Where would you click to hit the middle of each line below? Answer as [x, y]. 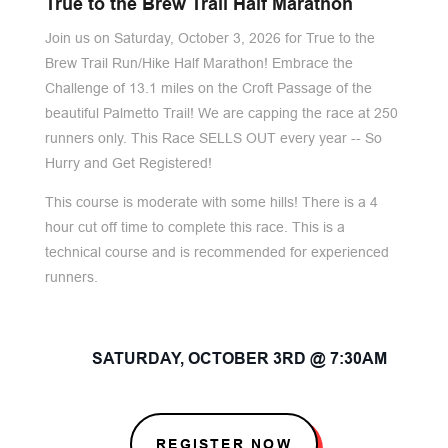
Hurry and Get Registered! [128, 163]
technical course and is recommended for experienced [216, 252]
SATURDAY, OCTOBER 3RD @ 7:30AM [239, 358]
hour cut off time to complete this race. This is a [194, 227]
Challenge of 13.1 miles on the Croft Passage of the [208, 88]
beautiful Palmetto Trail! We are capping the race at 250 [221, 113]
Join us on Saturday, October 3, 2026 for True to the [209, 38]
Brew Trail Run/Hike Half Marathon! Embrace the [198, 63]
